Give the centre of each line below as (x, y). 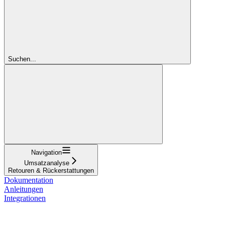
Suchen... (22, 59)
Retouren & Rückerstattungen (51, 170)
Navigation (46, 152)
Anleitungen (24, 189)
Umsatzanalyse (46, 163)
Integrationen (25, 198)
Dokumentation (29, 180)
